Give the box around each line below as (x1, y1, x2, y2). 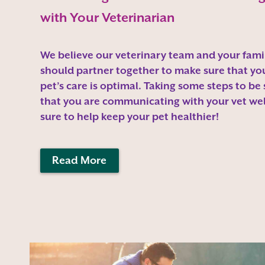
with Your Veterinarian (40, 10, 174, 25)
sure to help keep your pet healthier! (40, 111, 219, 123)
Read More (52, 154, 107, 166)
